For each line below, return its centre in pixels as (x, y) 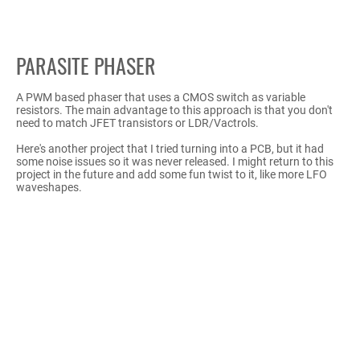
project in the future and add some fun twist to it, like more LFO (172, 175)
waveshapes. (49, 188)
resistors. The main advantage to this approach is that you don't (174, 110)
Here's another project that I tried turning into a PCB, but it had (170, 149)
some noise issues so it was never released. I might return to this (175, 162)
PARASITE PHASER (86, 66)
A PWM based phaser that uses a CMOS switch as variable (161, 98)
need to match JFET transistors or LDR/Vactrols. (137, 123)
